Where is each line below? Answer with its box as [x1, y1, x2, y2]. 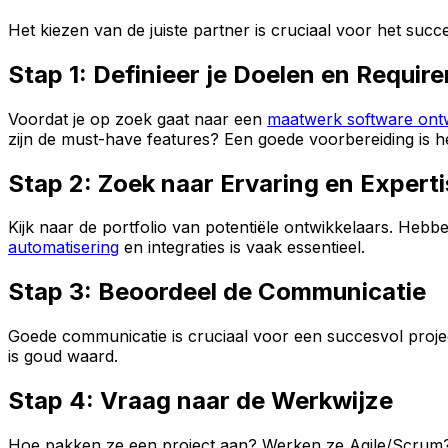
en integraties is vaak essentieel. [119, 237, 365, 258]
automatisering [8, 237, 119, 258]
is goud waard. [8, 346, 118, 367]
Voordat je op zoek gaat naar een [8, 108, 267, 129]
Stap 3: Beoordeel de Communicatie [8, 277, 426, 307]
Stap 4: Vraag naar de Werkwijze [8, 386, 393, 416]
